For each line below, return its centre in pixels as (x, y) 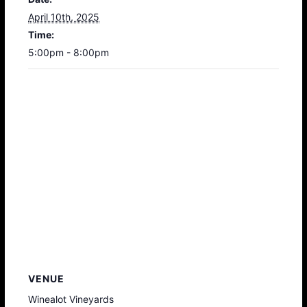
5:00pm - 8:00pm (69, 52)
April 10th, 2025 (64, 16)
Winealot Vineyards (71, 299)
